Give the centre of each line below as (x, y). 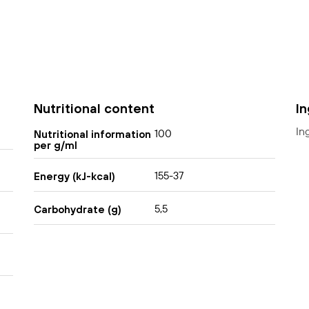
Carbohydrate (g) (77, 209)
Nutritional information (92, 134)
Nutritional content (94, 109)
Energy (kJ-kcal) (74, 176)
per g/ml (55, 145)
